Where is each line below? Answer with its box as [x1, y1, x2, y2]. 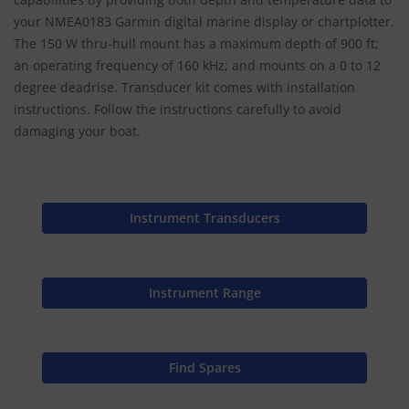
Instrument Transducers [129, 208, 280, 226]
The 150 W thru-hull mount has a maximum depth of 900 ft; [14, 34, 379, 52]
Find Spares [168, 358, 241, 376]
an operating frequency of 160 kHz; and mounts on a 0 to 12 [14, 56, 381, 74]
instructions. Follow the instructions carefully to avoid [14, 100, 341, 118]
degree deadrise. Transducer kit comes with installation [14, 78, 355, 96]
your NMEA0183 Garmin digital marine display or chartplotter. [14, 12, 394, 30]
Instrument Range [148, 283, 261, 301]
